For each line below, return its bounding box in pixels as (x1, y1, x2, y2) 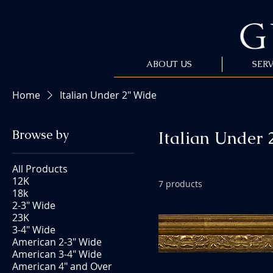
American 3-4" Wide (12, 247, 102, 261)
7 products (158, 178, 202, 190)
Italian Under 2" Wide (60, 88, 157, 102)
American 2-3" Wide (12, 235, 102, 249)
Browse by (12, 127, 69, 143)
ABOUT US (146, 58, 192, 69)
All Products (12, 162, 68, 175)
